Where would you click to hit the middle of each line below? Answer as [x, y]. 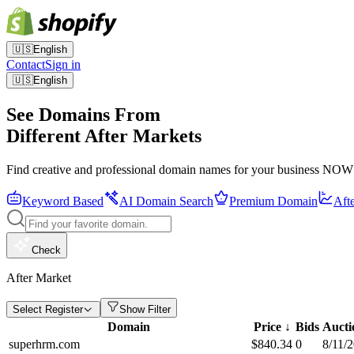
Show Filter [145, 309]
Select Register [48, 309]
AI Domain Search [166, 201]
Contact [26, 64]
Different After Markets [104, 136]
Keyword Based [63, 201]
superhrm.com [44, 344]
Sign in [63, 64]
